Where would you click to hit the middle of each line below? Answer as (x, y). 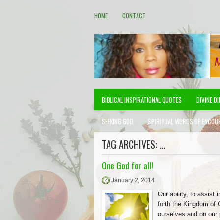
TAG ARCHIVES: (131, 144)
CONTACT (134, 15)
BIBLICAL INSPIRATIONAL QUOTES (142, 100)
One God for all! (127, 165)
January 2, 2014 (133, 180)
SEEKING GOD (117, 121)
